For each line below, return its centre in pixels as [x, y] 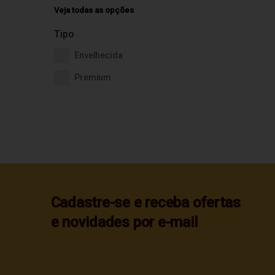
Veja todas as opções [94, 10]
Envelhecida [99, 55]
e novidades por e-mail [124, 222]
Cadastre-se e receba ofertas [145, 203]
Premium [93, 77]
